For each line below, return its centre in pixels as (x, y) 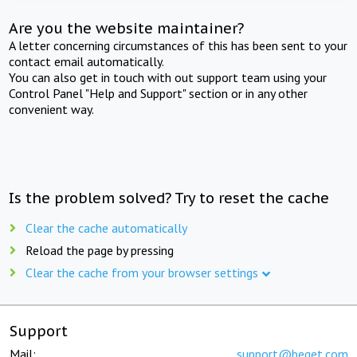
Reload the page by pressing (100, 250)
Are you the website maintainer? (127, 28)
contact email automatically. (87, 61)
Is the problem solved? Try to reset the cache (169, 198)
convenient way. (52, 109)
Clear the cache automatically (106, 228)
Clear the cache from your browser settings (142, 272)
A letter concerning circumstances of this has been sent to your (178, 45)
